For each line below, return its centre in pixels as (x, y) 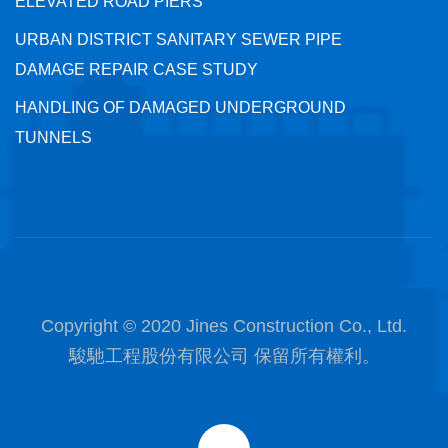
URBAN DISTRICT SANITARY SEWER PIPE (178, 40)
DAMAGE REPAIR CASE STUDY (136, 70)
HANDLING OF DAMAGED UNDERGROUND (180, 108)
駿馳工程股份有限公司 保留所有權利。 (224, 356)
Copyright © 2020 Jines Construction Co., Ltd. (224, 326)
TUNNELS (53, 138)
